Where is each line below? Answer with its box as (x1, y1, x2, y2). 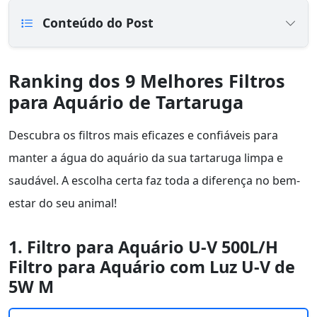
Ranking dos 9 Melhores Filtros (8, 69, 285, 93)
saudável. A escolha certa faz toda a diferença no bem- (8, 173, 300, 189)
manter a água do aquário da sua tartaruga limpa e (8, 150, 283, 166)
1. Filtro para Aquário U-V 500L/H (8, 236, 278, 259)
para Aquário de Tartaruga (8, 90, 243, 115)
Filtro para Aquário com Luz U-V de (8, 255, 295, 279)
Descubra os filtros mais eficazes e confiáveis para (8, 127, 278, 144)
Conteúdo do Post (39, 14, 154, 32)
